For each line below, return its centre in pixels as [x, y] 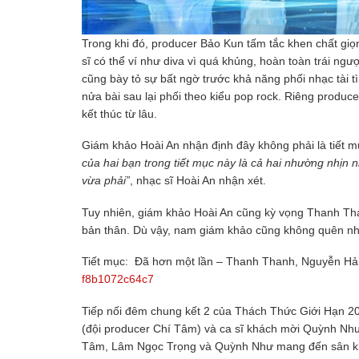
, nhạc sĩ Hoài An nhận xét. [198, 181]
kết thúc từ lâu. [119, 113]
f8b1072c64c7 [118, 279]
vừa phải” [106, 181]
